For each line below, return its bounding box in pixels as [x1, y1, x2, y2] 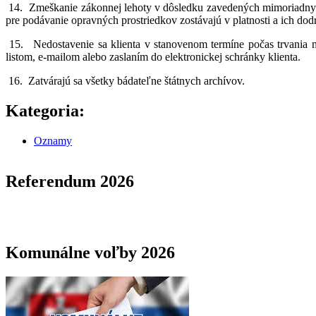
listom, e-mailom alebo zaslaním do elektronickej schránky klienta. [6, 50, 300, 63]
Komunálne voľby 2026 [6, 243, 175, 262]
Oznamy [34, 134, 72, 147]
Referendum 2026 [6, 172, 134, 191]
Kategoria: [6, 101, 89, 120]
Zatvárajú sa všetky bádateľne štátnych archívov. [28, 74, 245, 87]
